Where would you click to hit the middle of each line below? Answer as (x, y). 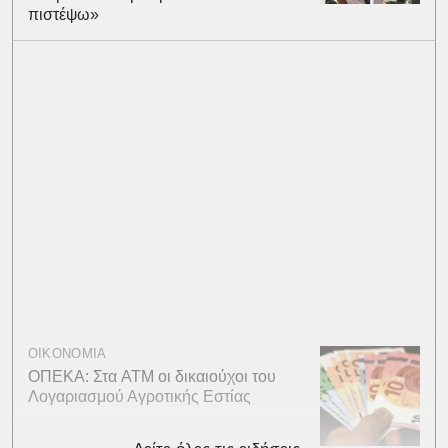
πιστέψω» (63, 14)
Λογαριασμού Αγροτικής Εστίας (139, 396)
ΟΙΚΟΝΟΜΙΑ (67, 353)
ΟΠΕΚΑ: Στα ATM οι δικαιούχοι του (151, 376)
